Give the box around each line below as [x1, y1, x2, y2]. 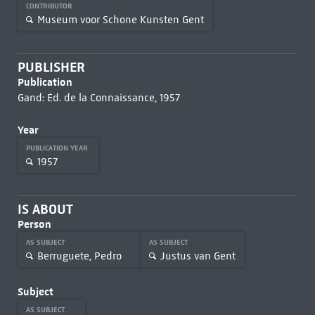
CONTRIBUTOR [25, 1, 75, 11]
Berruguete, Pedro [37, 249, 122, 262]
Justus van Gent [160, 249, 236, 262]
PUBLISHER [17, 59, 85, 75]
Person [17, 217, 51, 231]
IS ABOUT [17, 201, 73, 217]
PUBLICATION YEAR [25, 143, 90, 153]
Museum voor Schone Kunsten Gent [37, 13, 204, 26]
